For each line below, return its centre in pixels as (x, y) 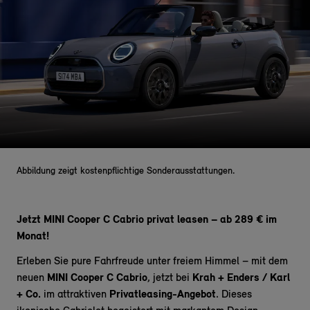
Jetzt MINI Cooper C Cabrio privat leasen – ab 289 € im (147, 220)
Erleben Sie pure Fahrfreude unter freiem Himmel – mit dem (152, 262)
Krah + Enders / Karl (241, 278)
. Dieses (234, 295)
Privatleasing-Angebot (163, 295)
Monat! (33, 237)
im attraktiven (75, 295)
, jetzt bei (170, 278)
